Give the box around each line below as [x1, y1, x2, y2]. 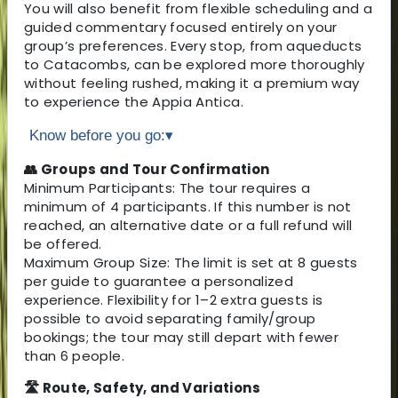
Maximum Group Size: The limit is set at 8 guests [24, 252, 358, 272]
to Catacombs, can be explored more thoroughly [24, 54, 365, 74]
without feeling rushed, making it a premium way [24, 73, 360, 92]
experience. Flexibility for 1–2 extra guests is [24, 290, 323, 309]
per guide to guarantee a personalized [24, 271, 293, 291]
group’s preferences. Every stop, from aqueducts [24, 36, 362, 55]
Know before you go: [29, 126, 165, 144]
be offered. [24, 234, 102, 253]
